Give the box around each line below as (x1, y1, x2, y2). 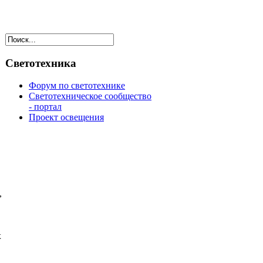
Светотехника (5, 56, 76, 69)
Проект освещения (29, 112, 104, 123)
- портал (29, 102, 62, 112)
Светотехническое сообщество (29, 91, 151, 102)
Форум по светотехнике (29, 80, 125, 91)
